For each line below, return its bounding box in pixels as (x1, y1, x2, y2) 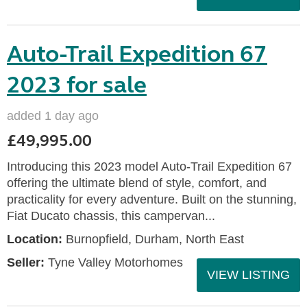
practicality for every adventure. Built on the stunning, (7, 193, 297, 206)
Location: (7, 232, 62, 246)
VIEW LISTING (207, 268, 290, 282)
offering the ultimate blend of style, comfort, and (7, 176, 267, 190)
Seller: (7, 256, 45, 269)
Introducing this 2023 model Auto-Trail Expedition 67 (7, 160, 292, 173)
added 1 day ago (7, 109, 99, 123)
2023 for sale (7, 71, 147, 99)
